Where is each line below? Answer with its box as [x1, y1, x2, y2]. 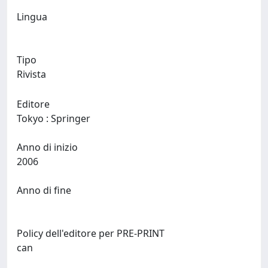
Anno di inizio [17, 141, 78, 154]
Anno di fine [17, 184, 71, 197]
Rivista [17, 68, 46, 81]
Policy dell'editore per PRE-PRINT [17, 227, 165, 240]
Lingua [17, 10, 47, 23]
